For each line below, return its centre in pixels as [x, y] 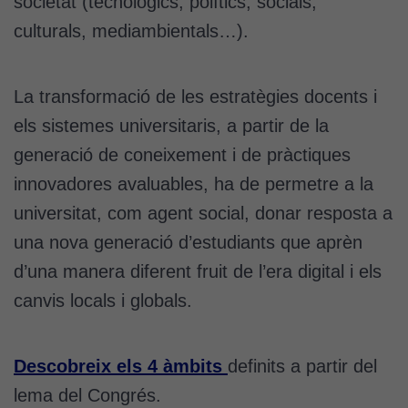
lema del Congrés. [87, 395]
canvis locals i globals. [103, 300]
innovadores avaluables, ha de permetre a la [194, 184]
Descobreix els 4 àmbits [121, 366]
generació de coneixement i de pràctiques [182, 154]
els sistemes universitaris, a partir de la [171, 125]
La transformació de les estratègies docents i [195, 96]
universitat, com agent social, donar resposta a [203, 213]
